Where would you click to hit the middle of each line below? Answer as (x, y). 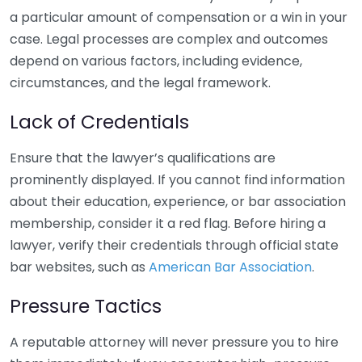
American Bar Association (230, 267)
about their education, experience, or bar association (178, 202)
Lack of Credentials (99, 122)
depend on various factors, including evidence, (156, 61)
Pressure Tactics (86, 306)
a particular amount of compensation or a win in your (179, 17)
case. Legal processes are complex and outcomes (169, 39)
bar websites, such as (79, 267)
